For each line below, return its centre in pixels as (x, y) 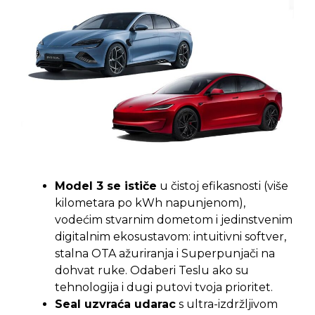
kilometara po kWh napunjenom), (150, 203)
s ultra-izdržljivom (227, 304)
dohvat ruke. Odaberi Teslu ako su (152, 270)
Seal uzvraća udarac (115, 304)
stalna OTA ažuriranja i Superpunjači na (165, 253)
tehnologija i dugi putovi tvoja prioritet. (164, 287)
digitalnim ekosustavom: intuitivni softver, (171, 237)
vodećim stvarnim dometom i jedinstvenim (174, 220)
